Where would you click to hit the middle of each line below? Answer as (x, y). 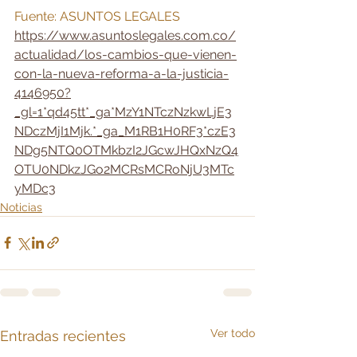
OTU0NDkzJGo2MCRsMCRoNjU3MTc (124, 169)
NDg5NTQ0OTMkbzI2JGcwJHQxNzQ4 (126, 150)
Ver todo (233, 333)
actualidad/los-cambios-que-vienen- (126, 54)
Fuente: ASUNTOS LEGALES (99, 16)
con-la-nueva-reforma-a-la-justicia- (122, 73)
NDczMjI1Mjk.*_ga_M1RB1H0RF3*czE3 (125, 131)
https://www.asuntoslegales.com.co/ (125, 35)
